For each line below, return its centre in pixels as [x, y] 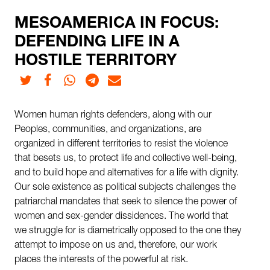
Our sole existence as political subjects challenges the [125, 188]
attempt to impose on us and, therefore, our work [116, 246]
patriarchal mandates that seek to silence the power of [126, 202]
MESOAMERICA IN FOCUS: [117, 24]
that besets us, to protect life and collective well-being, [126, 159]
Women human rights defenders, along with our [113, 115]
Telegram [106, 77]
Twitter [35, 77]
